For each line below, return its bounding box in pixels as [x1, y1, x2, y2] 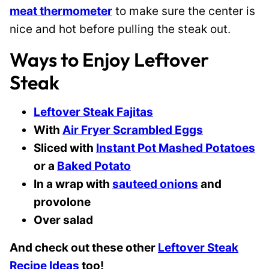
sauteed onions [112, 177, 198, 191]
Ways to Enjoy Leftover [10, 47, 209, 71]
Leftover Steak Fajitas [34, 105, 153, 119]
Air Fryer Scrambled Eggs [62, 123, 203, 137]
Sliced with [34, 141, 96, 155]
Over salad [34, 213, 93, 227]
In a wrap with [34, 177, 112, 191]
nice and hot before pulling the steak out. [10, 22, 231, 36]
